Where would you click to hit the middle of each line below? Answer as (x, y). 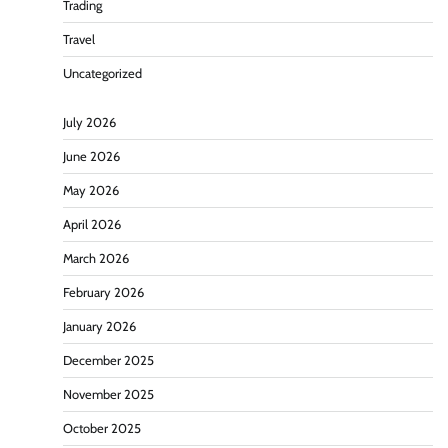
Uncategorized (102, 73)
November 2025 (108, 394)
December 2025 (108, 360)
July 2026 (89, 122)
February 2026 (103, 292)
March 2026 (96, 258)
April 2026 (92, 224)
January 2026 (99, 326)
